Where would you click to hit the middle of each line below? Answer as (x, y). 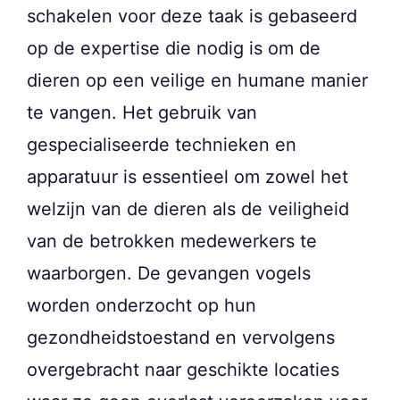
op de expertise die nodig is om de (174, 48)
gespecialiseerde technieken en (162, 144)
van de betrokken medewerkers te (172, 241)
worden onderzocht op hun (142, 305)
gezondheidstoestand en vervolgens (181, 337)
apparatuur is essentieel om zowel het (187, 176)
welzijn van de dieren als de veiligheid (188, 208)
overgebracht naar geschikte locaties (183, 369)
